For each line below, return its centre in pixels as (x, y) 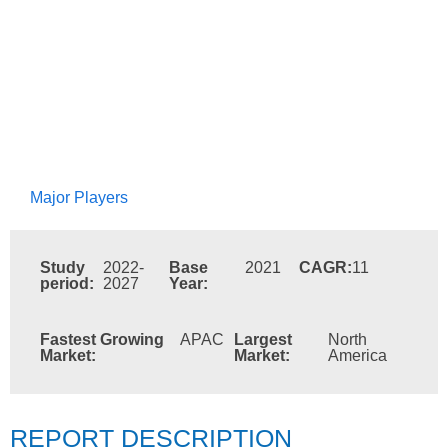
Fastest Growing (102, 339)
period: (67, 283)
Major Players (79, 197)
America (357, 355)
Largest (263, 339)
